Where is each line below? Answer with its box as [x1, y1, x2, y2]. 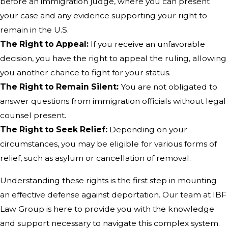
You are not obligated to [119, 82, 217, 92]
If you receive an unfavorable [89, 39, 205, 49]
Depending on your [109, 125, 187, 135]
